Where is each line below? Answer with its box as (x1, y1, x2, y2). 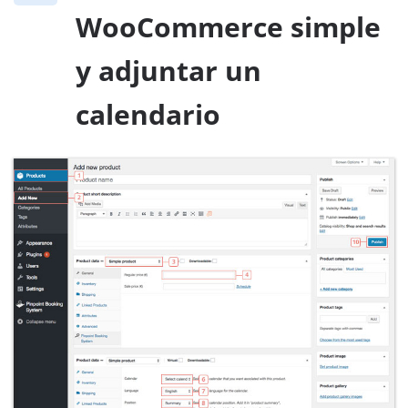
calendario (76, 96, 220, 134)
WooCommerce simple (76, 8, 381, 46)
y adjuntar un (76, 52, 261, 90)
